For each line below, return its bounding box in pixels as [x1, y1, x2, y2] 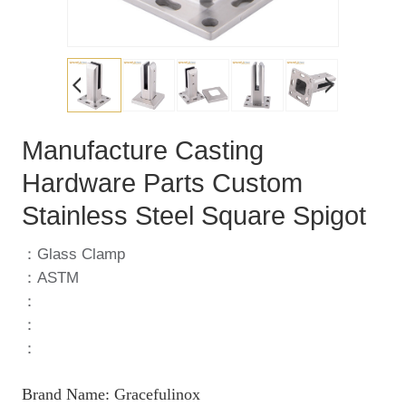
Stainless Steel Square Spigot [22, 200, 366, 230]
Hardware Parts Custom [22, 168, 303, 198]
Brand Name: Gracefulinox [22, 384, 200, 403]
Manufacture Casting [22, 135, 264, 165]
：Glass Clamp [22, 245, 125, 263]
